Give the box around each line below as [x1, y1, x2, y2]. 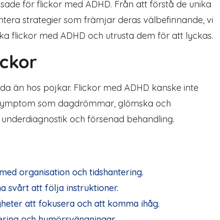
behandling [127, 113, 173, 125]
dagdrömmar [58, 98, 114, 109]
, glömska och [114, 98, 171, 109]
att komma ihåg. [94, 198, 160, 209]
